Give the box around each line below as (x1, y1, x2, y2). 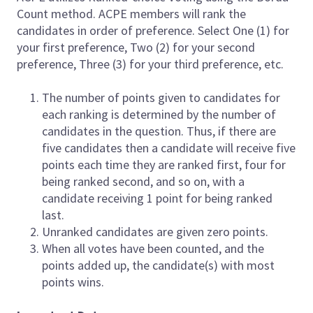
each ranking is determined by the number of (42, 105, 276, 122)
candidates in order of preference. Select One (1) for (17, 22, 289, 38)
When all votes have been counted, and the (42, 240, 264, 256)
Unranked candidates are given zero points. (42, 223, 268, 240)
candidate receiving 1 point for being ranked (42, 189, 272, 206)
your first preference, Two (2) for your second (17, 38, 255, 55)
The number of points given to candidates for (42, 89, 280, 105)
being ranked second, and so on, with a (42, 173, 245, 189)
